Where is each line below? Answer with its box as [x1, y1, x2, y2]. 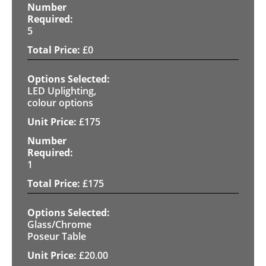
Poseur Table [27, 229, 86, 243]
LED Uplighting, [27, 84, 96, 97]
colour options [27, 96, 93, 109]
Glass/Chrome [27, 217, 91, 231]
